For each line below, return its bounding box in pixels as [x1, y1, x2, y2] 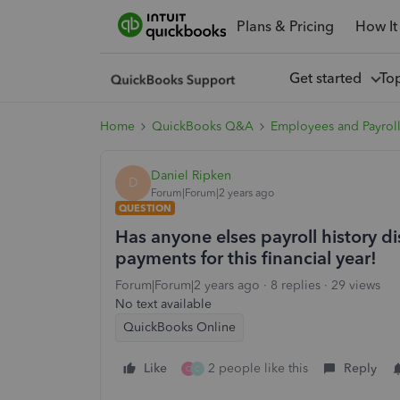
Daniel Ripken [151, 167, 231, 183]
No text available [115, 296, 212, 312]
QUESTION [119, 202, 171, 214]
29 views [331, 278, 380, 293]
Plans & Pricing [236, 17, 334, 35]
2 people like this [208, 361, 308, 376]
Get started [288, 69, 369, 87]
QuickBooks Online [123, 320, 236, 335]
